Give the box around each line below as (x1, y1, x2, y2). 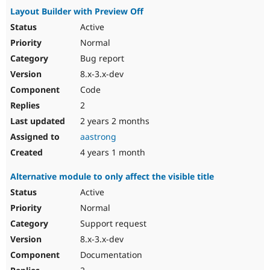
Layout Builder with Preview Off (10, 5, 143, 17)
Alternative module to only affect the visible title (10, 171, 214, 183)
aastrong (80, 131, 116, 143)
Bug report (78, 52, 124, 64)
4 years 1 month (78, 146, 145, 159)
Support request (78, 218, 146, 230)
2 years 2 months (78, 115, 149, 127)
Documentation (78, 249, 142, 261)
